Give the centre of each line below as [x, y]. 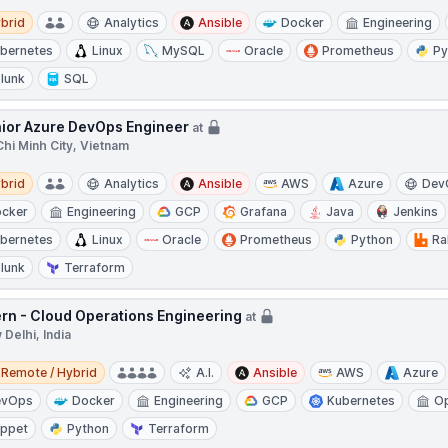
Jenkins [416, 211]
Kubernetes [361, 400]
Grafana [264, 211]
